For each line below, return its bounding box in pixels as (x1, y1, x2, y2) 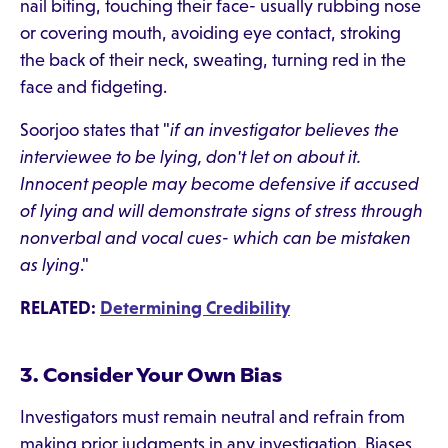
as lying (20, 255, 80, 275)
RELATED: (20, 298, 100, 318)
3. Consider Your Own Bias (20, 363, 282, 387)
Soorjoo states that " (20, 120, 170, 140)
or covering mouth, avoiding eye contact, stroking (20, 23, 401, 43)
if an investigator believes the (170, 120, 399, 140)
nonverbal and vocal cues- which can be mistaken (20, 228, 411, 248)
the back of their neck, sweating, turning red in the (20, 50, 406, 70)
